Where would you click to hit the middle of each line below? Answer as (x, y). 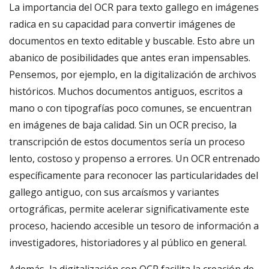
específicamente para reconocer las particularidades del (134, 175)
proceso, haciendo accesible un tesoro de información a (134, 226)
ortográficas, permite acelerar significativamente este (129, 209)
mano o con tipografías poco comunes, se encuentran (130, 108)
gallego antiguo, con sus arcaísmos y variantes (114, 192)
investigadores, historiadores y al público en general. (128, 243)
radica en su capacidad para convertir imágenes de (122, 24)
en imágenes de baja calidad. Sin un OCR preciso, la (123, 125)
